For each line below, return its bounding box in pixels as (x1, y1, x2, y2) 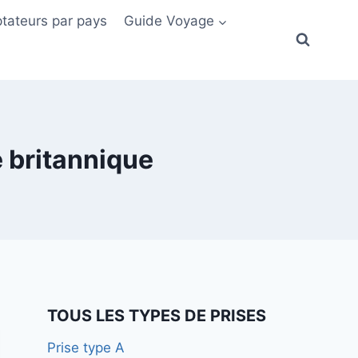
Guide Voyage (123, 12, 214, 29)
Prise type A (47, 340, 125, 356)
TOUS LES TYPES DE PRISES (47, 306, 267, 326)
